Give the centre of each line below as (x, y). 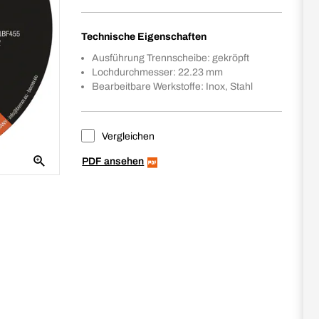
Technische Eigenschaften (144, 37)
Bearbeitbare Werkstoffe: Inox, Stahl (173, 87)
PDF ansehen (113, 161)
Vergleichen (127, 136)
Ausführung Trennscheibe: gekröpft (171, 58)
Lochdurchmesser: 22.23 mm (158, 72)
